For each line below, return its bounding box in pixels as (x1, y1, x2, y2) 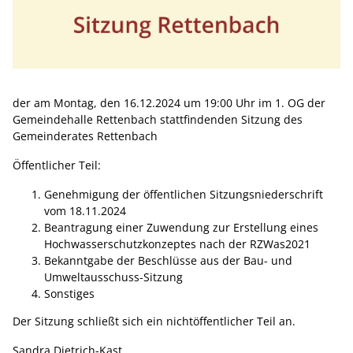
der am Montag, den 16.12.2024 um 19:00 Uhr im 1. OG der (13, 95, 325, 110)
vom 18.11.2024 (44, 203, 126, 218)
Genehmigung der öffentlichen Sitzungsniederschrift (44, 187, 323, 202)
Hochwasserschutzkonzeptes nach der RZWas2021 (44, 236, 310, 251)
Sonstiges (44, 286, 95, 301)
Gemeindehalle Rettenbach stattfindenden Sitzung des (13, 112, 303, 127)
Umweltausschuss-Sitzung (44, 269, 183, 284)
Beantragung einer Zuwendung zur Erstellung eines (44, 220, 318, 235)
